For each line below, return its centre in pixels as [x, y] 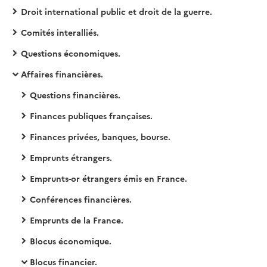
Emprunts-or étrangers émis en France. [108, 178]
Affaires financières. [62, 74]
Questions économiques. [71, 53]
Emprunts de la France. [77, 220]
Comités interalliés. [60, 32]
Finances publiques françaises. [91, 116]
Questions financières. [75, 95]
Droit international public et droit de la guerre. [117, 11]
